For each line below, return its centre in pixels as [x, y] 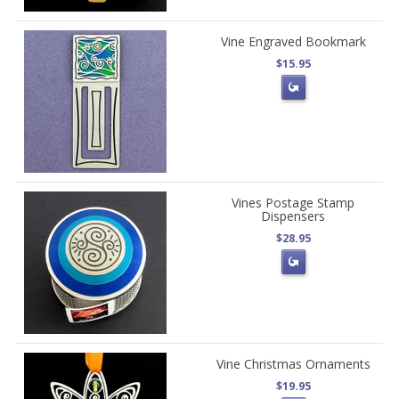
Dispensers [293, 216]
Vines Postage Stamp [293, 203]
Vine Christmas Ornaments [293, 364]
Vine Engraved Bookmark [293, 41]
